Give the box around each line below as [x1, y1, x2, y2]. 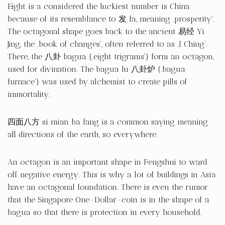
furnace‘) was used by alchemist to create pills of [8, 77, 187, 86]
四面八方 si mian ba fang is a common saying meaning [8, 117, 208, 127]
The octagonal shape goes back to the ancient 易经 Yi [8, 27, 204, 36]
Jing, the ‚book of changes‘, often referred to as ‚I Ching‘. [8, 39, 207, 49]
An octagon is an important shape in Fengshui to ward [8, 157, 207, 167]
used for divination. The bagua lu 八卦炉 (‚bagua [8, 64, 185, 74]
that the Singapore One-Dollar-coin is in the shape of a [8, 195, 209, 204]
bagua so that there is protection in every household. [8, 207, 202, 217]
